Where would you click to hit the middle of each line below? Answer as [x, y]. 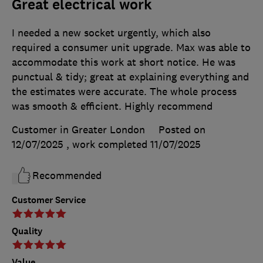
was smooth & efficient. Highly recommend [112, 107]
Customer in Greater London [78, 130]
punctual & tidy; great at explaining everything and [130, 77]
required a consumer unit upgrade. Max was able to [131, 48]
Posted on [182, 130]
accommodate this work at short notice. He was [124, 63]
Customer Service [49, 200]
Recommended [67, 176]
